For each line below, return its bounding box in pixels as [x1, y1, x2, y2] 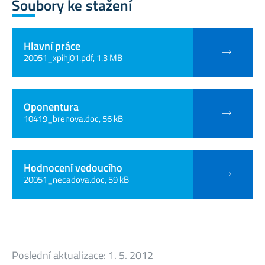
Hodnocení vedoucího [24, 160, 122, 176]
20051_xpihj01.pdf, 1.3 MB [24, 51, 122, 65]
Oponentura [24, 99, 79, 115]
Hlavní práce [24, 38, 80, 54]
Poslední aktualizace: [12, 247, 108, 264]
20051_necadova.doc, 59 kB [24, 173, 129, 187]
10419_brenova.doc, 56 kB [24, 112, 123, 126]
